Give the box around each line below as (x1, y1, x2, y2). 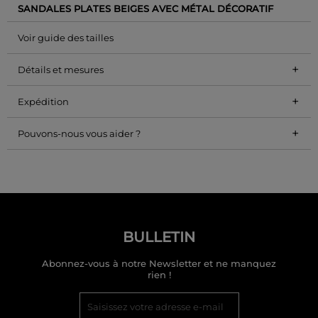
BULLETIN (123, 228, 195, 246)
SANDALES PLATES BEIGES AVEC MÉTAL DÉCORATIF (18, 2, 273, 14)
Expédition (18, 95, 69, 107)
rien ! (147, 269, 171, 281)
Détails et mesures (18, 63, 104, 75)
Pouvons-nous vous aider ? (18, 127, 141, 139)
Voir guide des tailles (18, 31, 114, 43)
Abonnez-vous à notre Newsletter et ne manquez (42, 258, 276, 270)
